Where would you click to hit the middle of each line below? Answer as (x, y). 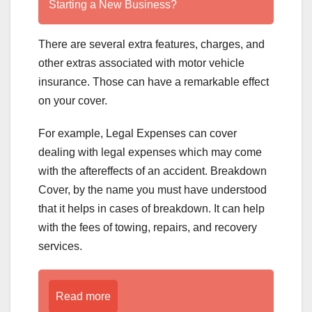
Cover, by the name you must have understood (153, 189)
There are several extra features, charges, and (151, 44)
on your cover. (73, 100)
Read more (83, 296)
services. (60, 246)
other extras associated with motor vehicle (141, 63)
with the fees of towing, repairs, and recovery (148, 227)
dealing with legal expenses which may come (150, 152)
